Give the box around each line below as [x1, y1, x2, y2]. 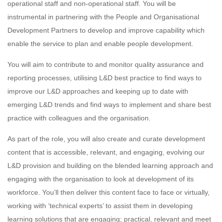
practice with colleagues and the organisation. [7, 114, 151, 122]
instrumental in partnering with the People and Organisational [7, 13, 199, 21]
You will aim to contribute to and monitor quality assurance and [7, 60, 204, 68]
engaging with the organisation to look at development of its [7, 175, 194, 183]
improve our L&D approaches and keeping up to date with [7, 87, 188, 95]
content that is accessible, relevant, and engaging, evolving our [7, 148, 205, 156]
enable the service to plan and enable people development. [7, 40, 193, 48]
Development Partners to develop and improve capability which [7, 26, 205, 34]
